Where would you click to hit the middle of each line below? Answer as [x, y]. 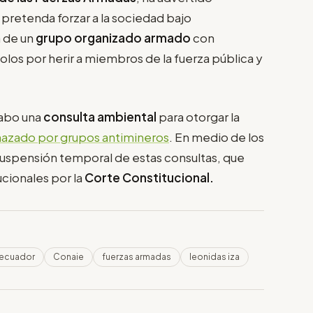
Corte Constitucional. [150, 177]
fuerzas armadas [137, 256]
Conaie [68, 256]
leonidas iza [214, 256]
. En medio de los [217, 137]
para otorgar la [199, 116]
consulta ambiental [101, 116]
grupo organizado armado [113, 38]
